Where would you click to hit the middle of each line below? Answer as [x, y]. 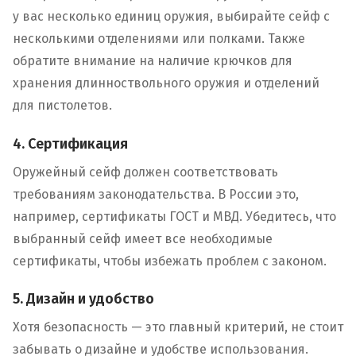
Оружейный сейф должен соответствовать [145, 172]
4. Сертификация [70, 143]
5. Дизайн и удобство [83, 299]
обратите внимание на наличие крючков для [153, 61]
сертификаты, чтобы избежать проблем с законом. [170, 261]
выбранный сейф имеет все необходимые [143, 238]
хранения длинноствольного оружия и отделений [166, 83]
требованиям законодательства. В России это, [156, 194]
